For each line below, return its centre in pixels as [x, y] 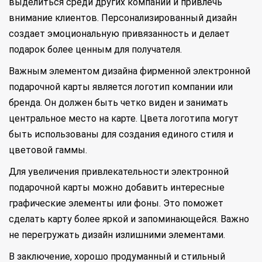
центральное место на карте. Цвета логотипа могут [124, 118]
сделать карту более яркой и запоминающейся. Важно [129, 219]
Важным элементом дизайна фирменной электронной [130, 71]
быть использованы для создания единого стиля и [121, 134]
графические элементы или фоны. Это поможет [116, 203]
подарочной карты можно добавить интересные [117, 187]
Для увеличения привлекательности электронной [119, 172]
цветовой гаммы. [48, 150]
